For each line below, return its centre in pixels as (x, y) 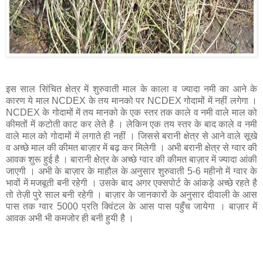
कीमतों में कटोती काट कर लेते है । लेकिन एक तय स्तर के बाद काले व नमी (131, 124)
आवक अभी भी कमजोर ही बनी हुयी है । (70, 218)
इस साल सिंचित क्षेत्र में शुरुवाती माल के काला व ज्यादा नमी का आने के (131, 89)
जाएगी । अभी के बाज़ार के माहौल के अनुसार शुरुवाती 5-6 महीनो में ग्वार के (131, 171)
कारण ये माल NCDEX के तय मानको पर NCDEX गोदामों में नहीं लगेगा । (131, 101)
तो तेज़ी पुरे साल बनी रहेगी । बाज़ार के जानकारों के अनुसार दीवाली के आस (131, 195)
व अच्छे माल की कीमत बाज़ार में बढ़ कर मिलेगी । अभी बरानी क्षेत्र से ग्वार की (131, 148)
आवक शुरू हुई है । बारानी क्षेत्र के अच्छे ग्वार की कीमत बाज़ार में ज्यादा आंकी (131, 160)
